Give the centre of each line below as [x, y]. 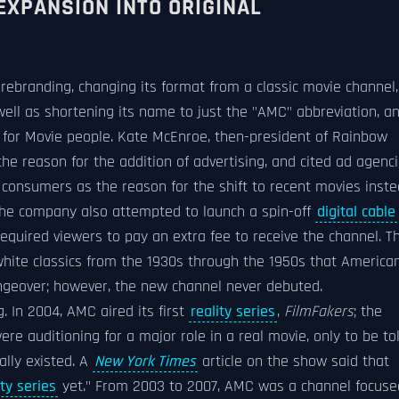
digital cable [356, 212]
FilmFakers [319, 312]
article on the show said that [293, 362]
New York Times [145, 362]
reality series [233, 312]
